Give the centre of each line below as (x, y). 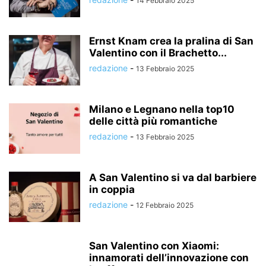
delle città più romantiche (153, 121)
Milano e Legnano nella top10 (162, 109)
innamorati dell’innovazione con (169, 258)
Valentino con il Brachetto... (158, 53)
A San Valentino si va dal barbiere (173, 178)
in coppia (112, 189)
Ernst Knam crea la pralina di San (171, 41)
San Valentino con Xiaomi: (154, 246)
